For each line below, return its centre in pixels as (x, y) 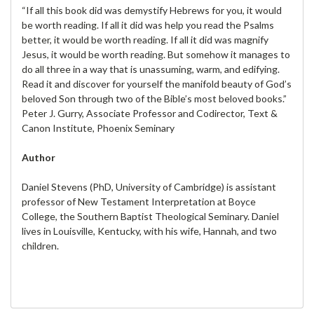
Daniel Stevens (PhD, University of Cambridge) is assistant (149, 186)
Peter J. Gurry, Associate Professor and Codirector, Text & (150, 113)
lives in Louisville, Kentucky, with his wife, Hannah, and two (149, 231)
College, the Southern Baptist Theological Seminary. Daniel (150, 216)
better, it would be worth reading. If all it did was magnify (145, 39)
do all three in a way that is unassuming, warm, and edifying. (151, 69)
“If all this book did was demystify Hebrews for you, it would (152, 10)
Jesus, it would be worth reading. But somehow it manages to (156, 54)
